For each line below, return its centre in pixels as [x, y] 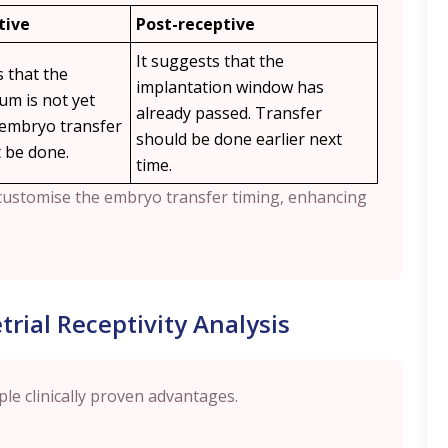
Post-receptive [195, 24]
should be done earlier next [239, 139]
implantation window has [230, 87]
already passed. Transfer [229, 113]
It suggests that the [210, 61]
